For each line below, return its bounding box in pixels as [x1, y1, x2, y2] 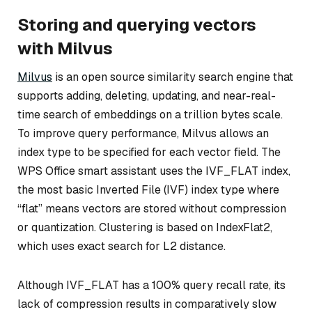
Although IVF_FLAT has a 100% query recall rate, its [17, 277, 286, 292]
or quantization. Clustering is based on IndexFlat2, [17, 220, 272, 235]
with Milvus [17, 38, 113, 60]
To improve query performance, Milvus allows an [17, 126, 269, 141]
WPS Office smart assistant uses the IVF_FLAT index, [17, 164, 290, 179]
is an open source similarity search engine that [52, 70, 293, 85]
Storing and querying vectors [17, 14, 256, 36]
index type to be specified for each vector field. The [17, 145, 281, 160]
